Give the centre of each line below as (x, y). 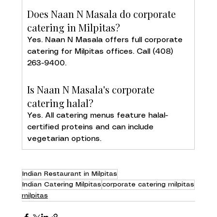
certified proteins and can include (91, 127)
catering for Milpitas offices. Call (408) (101, 51)
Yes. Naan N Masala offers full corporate (106, 40)
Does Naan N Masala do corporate (102, 14)
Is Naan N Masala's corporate (92, 89)
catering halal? (60, 103)
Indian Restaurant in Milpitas (70, 174)
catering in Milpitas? (73, 27)
